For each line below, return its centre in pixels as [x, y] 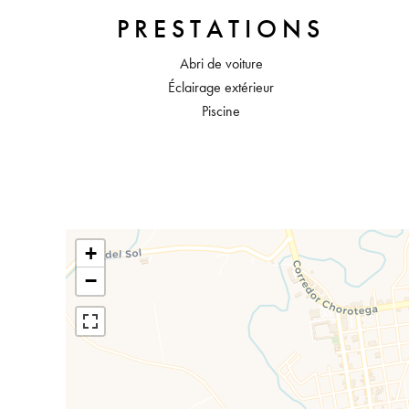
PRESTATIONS [221, 29]
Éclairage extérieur [221, 87]
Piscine [221, 111]
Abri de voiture [221, 63]
